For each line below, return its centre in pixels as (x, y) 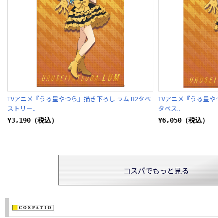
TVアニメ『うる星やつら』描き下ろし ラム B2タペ (79, 98)
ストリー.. (21, 108)
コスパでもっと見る (156, 170)
